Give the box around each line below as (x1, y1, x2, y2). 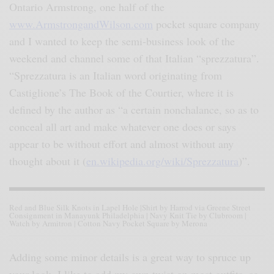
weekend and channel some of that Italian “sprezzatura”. (9, 51, 260, 66)
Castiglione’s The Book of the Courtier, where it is (9, 85, 234, 100)
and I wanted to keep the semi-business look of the (9, 34, 235, 49)
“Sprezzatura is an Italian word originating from (9, 68, 223, 83)
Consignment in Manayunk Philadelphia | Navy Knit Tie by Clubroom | (9, 210, 246, 221)
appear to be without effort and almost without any (9, 136, 234, 152)
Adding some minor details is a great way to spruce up (9, 250, 251, 265)
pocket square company (153, 17, 261, 32)
